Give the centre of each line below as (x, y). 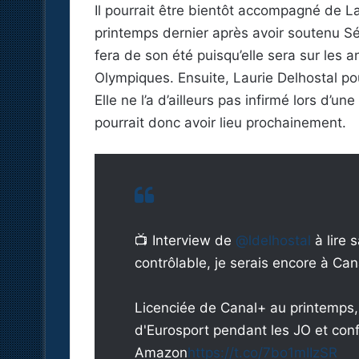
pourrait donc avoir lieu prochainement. (220, 123)
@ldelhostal (273, 241)
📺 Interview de (185, 241)
